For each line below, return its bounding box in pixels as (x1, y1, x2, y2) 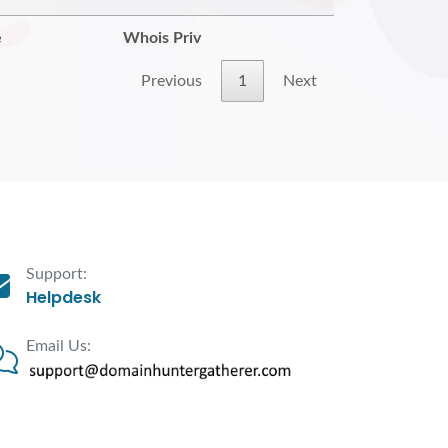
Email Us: (26, 338, 91, 354)
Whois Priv (123, 30, 201, 46)
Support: (26, 266, 87, 282)
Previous (141, 73, 202, 89)
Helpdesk (26, 286, 101, 309)
